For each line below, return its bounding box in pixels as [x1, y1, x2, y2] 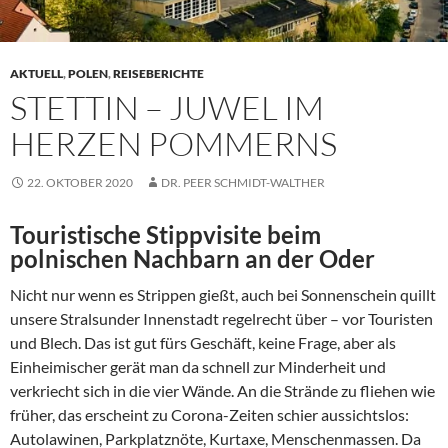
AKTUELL [10, 65, 63, 81]
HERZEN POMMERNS [10, 122, 337, 164]
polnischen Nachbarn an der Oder [10, 243, 375, 273]
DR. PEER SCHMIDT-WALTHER [161, 174, 325, 190]
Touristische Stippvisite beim [10, 219, 321, 249]
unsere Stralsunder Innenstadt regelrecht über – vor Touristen [10, 308, 433, 328]
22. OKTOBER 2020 [27, 174, 133, 190]
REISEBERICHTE [113, 65, 204, 81]
